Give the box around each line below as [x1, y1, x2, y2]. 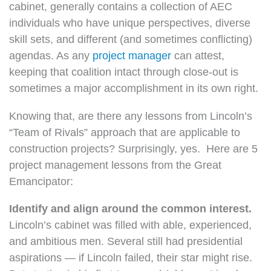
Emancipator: [9, 174, 73, 188]
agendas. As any [9, 49, 93, 62]
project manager [93, 49, 171, 62]
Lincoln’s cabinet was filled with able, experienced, [9, 218, 252, 231]
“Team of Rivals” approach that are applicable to [9, 125, 240, 139]
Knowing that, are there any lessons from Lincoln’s [9, 109, 252, 122]
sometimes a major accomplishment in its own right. [9, 82, 258, 95]
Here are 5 [200, 142, 258, 155]
